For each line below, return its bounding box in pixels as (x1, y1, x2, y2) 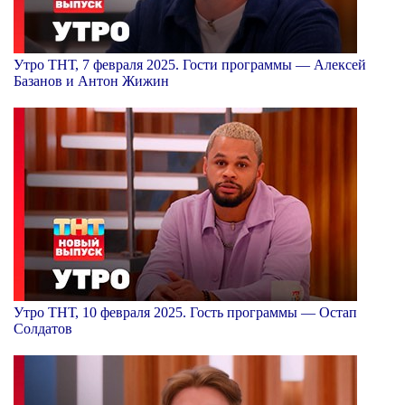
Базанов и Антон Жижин (14, 72, 169, 89)
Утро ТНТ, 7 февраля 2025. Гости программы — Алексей (14, 56, 366, 72)
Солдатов (14, 320, 72, 336)
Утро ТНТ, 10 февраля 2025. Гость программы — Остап (14, 304, 357, 320)
